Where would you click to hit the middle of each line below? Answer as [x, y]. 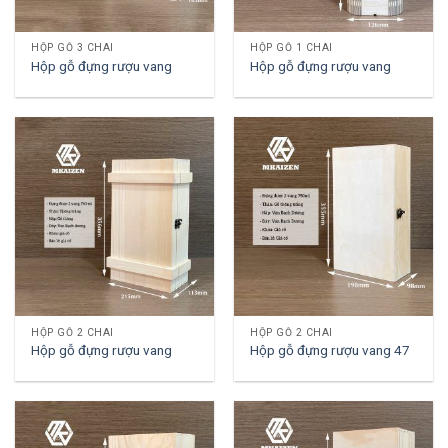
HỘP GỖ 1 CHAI [291, 48]
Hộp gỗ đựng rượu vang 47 [330, 349]
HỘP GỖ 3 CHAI [72, 48]
